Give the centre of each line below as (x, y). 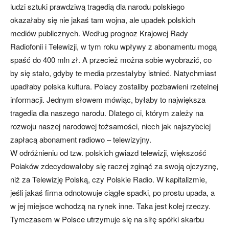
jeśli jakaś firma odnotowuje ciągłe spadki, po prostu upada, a (112, 192)
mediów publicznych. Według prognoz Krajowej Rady (99, 33)
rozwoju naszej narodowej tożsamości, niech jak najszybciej (110, 126)
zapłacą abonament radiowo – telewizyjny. (81, 139)
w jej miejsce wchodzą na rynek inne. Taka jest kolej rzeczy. (110, 206)
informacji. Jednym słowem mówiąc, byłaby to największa (108, 99)
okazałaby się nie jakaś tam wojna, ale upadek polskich (103, 20)
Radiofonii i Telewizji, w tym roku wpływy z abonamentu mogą (113, 46)
